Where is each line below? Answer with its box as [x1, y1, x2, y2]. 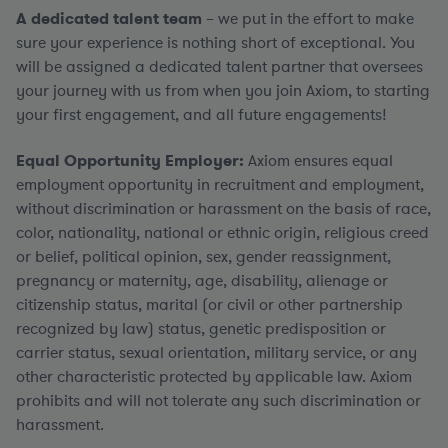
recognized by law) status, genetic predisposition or [16, 318, 386, 340]
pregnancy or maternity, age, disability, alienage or [16, 270, 388, 292]
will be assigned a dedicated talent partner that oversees [16, 56, 423, 78]
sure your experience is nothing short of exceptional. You [16, 32, 415, 54]
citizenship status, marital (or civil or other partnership [16, 294, 403, 316]
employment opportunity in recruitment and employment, [16, 174, 424, 196]
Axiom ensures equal [244, 150, 393, 172]
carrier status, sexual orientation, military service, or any [16, 342, 417, 364]
